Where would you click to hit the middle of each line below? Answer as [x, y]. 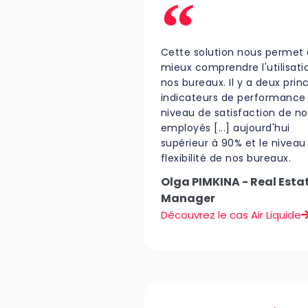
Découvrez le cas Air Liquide [231, 214]
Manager [188, 198]
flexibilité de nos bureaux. [226, 158]
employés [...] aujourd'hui [225, 128]
